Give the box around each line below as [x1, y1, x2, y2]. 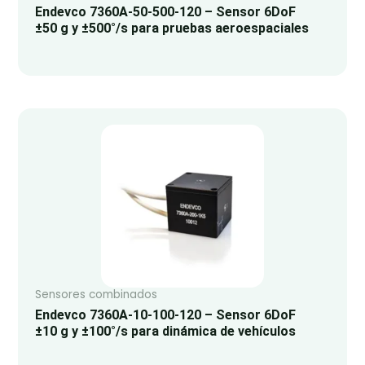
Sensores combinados [34, 287, 157, 303]
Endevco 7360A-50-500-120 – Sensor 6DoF [34, 3, 296, 20]
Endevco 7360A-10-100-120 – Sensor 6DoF [34, 307, 296, 323]
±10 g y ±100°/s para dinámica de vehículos [34, 323, 296, 340]
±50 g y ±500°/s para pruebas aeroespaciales [34, 20, 309, 36]
